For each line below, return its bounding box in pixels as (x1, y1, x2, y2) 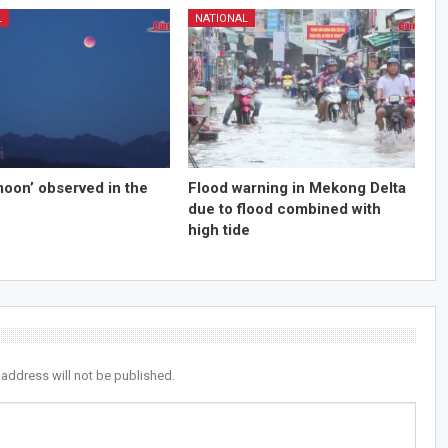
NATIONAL (194, 12, 248, 25)
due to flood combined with (187, 200, 381, 219)
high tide (187, 221, 250, 240)
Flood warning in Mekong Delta (187, 179, 406, 198)
